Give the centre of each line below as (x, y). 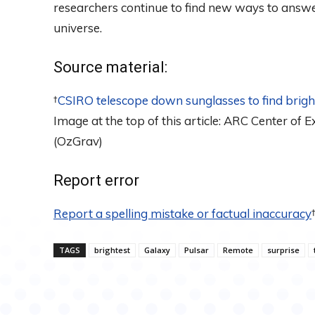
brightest (112, 250)
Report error (96, 181)
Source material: (110, 67)
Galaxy (157, 250)
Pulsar (197, 250)
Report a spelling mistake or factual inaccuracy (182, 214)
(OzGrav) (78, 141)
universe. (78, 28)
